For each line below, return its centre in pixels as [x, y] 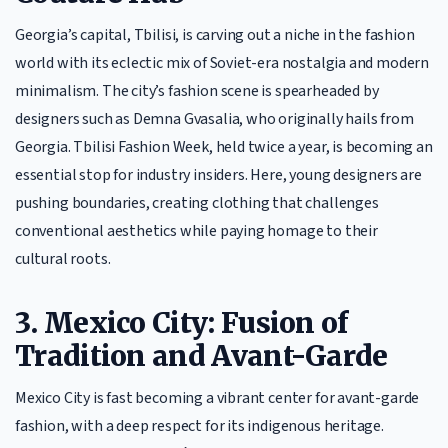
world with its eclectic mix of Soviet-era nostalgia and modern [222, 63]
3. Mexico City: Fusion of [182, 323]
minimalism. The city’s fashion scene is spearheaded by [197, 91]
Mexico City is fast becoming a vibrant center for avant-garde [217, 398]
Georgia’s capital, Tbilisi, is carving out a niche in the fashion [215, 35]
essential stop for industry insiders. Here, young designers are [218, 175]
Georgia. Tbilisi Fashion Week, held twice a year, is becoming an [224, 147]
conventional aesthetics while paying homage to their [196, 231]
